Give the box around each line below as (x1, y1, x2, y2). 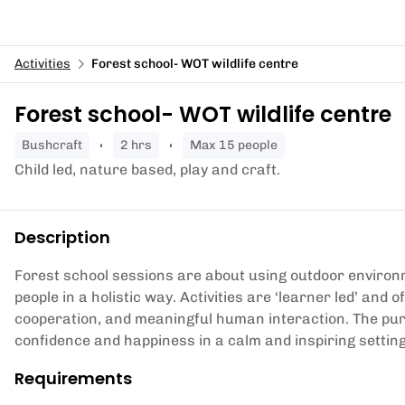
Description (14, 226, 110, 249)
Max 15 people (202, 137, 278, 153)
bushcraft (30, 137, 82, 153)
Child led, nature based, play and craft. (14, 161, 280, 178)
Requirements (14, 367, 132, 390)
